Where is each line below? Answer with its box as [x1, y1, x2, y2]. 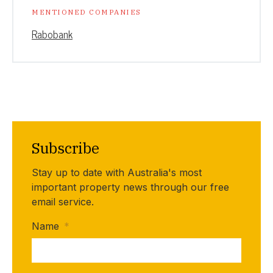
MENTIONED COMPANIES [32, 7, 141, 16]
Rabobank [32, 25, 73, 43]
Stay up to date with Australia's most [32, 166, 202, 179]
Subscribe [32, 138, 99, 158]
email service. [32, 195, 94, 208]
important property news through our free [32, 180, 229, 193]
